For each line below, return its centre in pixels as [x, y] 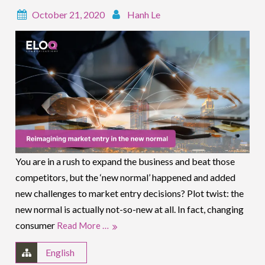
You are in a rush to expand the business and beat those [125, 161]
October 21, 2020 [69, 14]
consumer [36, 225]
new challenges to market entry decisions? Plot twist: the [130, 193]
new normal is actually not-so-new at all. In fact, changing [130, 209]
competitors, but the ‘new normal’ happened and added [126, 177]
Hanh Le [144, 14]
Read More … [83, 226]
